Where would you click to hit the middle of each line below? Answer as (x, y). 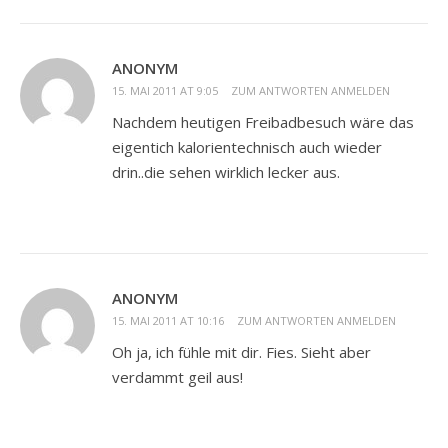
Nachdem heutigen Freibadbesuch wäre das (263, 122)
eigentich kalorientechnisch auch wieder (247, 147)
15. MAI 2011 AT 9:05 (165, 91)
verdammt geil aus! (177, 377)
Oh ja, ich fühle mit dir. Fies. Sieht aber (241, 352)
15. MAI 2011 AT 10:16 (168, 321)
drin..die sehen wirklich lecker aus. (226, 172)
